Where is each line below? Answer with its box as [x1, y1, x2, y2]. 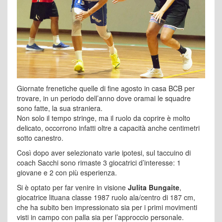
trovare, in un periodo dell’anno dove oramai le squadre [17, 93, 191, 103]
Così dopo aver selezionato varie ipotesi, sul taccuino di [17, 148, 191, 158]
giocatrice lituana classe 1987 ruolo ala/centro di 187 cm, [17, 192, 195, 202]
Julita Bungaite [128, 182, 179, 192]
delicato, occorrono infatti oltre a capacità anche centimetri [17, 123, 200, 133]
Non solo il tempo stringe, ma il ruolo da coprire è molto [17, 113, 190, 123]
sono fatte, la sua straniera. [17, 103, 103, 113]
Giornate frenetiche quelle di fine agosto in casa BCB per [17, 83, 195, 93]
